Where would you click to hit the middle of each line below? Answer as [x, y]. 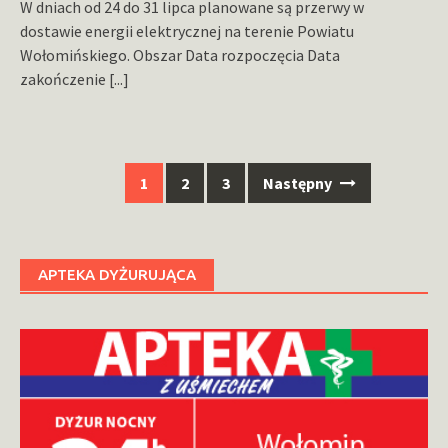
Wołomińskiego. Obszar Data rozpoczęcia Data [180, 55]
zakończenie [64, 79]
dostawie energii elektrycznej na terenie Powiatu [187, 31]
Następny [299, 183]
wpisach [58, 235]
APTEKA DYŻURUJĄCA [117, 275]
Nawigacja [68, 183]
